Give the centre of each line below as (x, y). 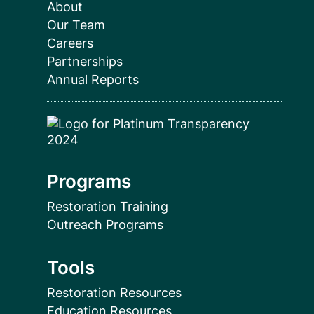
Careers (70, 43)
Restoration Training (107, 207)
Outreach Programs (105, 225)
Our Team (76, 25)
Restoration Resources (114, 293)
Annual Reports (93, 80)
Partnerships (84, 62)
